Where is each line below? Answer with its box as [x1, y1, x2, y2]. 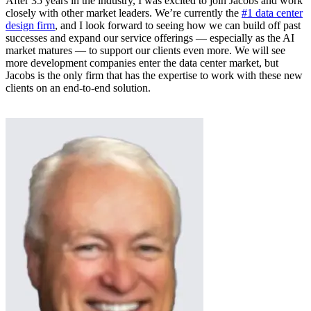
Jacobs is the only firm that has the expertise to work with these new [6, 69, 303, 81]
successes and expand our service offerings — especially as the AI [6, 32, 294, 44]
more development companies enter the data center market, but [6, 57, 278, 69]
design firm [6, 19, 55, 31]
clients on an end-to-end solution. [6, 82, 153, 94]
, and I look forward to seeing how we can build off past [55, 19, 301, 31]
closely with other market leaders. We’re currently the [6, 7, 242, 19]
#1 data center [242, 7, 303, 19]
